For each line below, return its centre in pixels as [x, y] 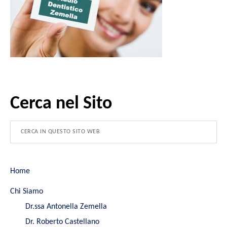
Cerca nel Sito [61, 104]
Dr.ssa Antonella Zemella [66, 206]
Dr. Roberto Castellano [62, 222]
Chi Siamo [27, 191]
